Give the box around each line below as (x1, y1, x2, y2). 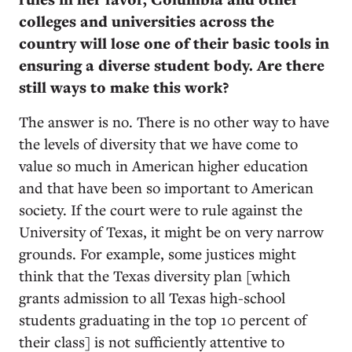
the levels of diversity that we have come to (19, 133, 298, 153)
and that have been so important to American (19, 177, 313, 197)
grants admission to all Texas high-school (19, 287, 285, 307)
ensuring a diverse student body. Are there (19, 54, 324, 75)
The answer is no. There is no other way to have (19, 111, 329, 131)
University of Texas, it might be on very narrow (19, 221, 324, 241)
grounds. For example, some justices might (19, 243, 296, 263)
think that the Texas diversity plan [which (19, 265, 291, 285)
